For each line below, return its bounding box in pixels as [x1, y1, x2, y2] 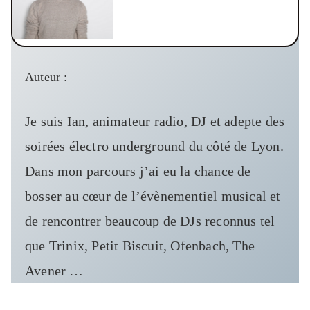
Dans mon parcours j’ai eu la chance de [25, 163, 251, 179]
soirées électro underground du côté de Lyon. [25, 138, 284, 154]
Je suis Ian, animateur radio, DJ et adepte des [25, 113, 285, 129]
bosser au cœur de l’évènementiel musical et [25, 188, 281, 204]
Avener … [25, 263, 84, 279]
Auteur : [25, 70, 68, 84]
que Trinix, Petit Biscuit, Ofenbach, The [25, 238, 255, 254]
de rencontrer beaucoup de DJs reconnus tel [25, 213, 275, 229]
